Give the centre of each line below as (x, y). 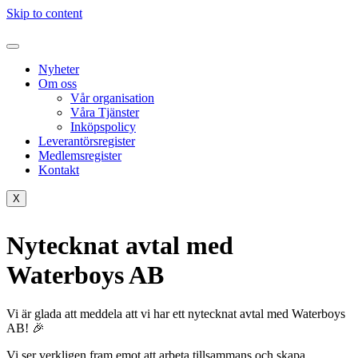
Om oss (58, 84)
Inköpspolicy (103, 127)
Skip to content (44, 13)
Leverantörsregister (87, 141)
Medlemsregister (80, 155)
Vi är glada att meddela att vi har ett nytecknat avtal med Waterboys (176, 314)
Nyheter (59, 69)
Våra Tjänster (105, 112)
